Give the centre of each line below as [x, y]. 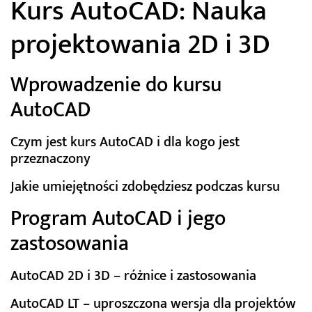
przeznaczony [50, 159]
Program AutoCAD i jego [118, 219]
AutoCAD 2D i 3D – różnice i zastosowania [133, 276]
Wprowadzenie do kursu [116, 85]
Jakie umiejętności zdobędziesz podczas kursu [145, 187]
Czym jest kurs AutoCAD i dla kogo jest [125, 142]
